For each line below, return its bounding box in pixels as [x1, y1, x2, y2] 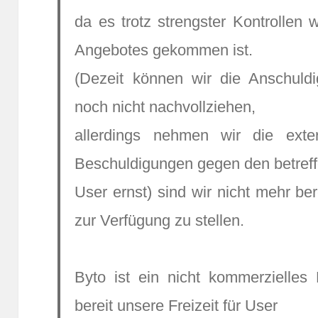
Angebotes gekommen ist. [75, 41, 253, 60]
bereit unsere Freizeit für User [75, 297, 278, 315]
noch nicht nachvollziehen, [75, 98, 256, 116]
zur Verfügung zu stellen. [75, 212, 245, 230]
